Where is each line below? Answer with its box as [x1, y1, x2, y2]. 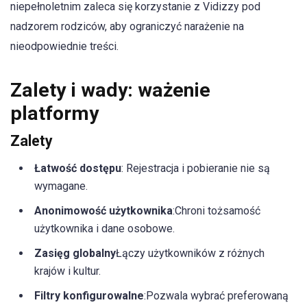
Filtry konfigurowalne [34, 288, 144, 302]
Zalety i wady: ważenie [10, 78, 210, 101]
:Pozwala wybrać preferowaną [144, 288, 288, 302]
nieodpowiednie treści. [10, 39, 119, 53]
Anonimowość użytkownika [34, 204, 173, 217]
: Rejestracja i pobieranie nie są [121, 161, 270, 175]
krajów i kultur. [34, 264, 101, 278]
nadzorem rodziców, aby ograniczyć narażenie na [10, 19, 244, 33]
